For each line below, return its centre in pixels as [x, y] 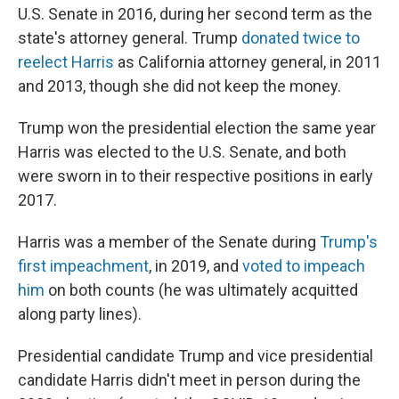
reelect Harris [66, 62]
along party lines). [80, 314]
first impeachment [83, 266]
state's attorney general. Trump [130, 38]
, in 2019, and [195, 266]
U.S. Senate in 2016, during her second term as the [195, 14]
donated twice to [301, 38]
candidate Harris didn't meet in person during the [189, 380]
